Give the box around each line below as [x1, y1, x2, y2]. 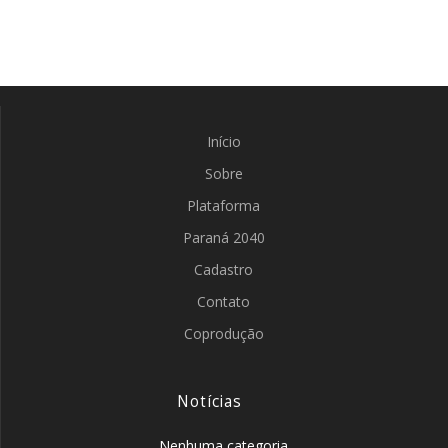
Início [206, 132, 241, 151]
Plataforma [187, 196, 260, 215]
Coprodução [183, 324, 264, 343]
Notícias [177, 391, 242, 412]
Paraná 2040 [182, 228, 265, 247]
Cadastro [194, 260, 253, 279]
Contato [197, 292, 250, 311]
